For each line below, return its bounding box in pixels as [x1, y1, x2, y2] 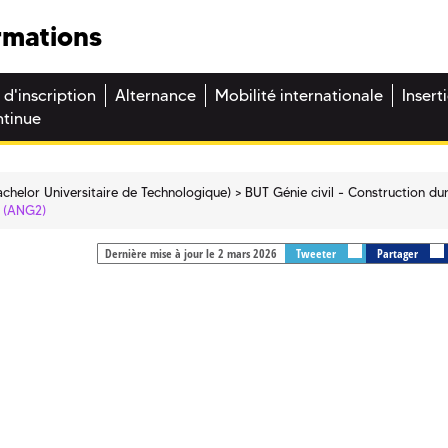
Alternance [115, 86, 196, 106]
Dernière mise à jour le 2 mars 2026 [104, 245, 277, 263]
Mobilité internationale [215, 86, 383, 106]
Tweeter [295, 245, 339, 263]
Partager [376, 245, 421, 263]
